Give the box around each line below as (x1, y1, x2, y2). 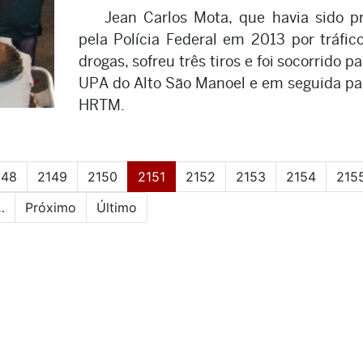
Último (96, 199, 137, 216)
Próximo (25, 199, 76, 216)
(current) (164, 168, 218, 185)
